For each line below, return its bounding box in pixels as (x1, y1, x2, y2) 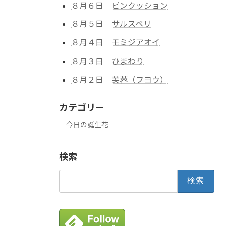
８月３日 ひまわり (71, 55, 144, 66)
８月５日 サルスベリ (71, 19, 151, 29)
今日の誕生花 (66, 120, 108, 129)
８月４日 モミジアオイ (71, 37, 160, 47)
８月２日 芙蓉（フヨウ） (71, 74, 168, 84)
